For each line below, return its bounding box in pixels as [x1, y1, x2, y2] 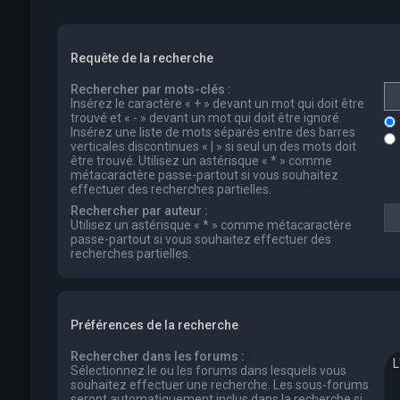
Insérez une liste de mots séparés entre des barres [70, 125, 355, 140]
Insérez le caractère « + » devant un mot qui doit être [70, 96, 364, 112]
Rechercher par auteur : [70, 204, 208, 219]
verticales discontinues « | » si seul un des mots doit [70, 139, 356, 154]
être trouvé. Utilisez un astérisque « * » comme [70, 154, 332, 169]
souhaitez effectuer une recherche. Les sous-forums [70, 378, 369, 393]
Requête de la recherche [70, 51, 213, 66]
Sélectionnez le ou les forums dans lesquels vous [70, 363, 346, 379]
